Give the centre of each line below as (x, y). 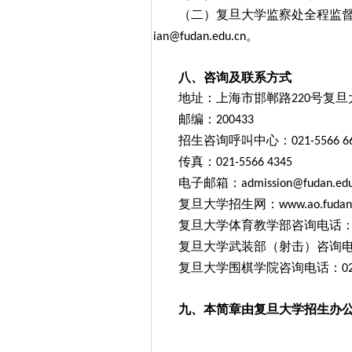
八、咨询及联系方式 (235, 77)
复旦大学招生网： (228, 204)
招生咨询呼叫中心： (235, 140)
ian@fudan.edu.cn (199, 37)
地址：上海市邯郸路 (235, 98)
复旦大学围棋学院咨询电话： (260, 268)
